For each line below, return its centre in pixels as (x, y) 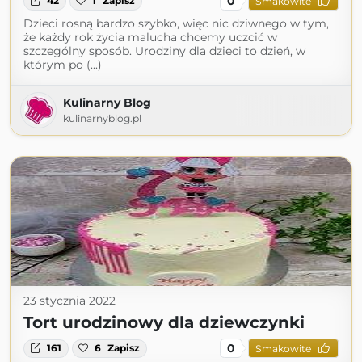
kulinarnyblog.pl (102, 119)
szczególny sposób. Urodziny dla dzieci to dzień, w (164, 51)
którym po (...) (63, 65)
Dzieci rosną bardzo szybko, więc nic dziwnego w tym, (176, 24)
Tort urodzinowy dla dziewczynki (164, 323)
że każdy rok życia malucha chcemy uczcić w (150, 38)
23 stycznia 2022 (69, 301)
